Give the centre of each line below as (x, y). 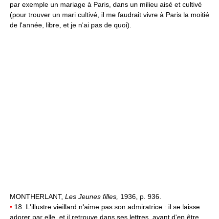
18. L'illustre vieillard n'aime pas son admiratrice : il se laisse (106, 207)
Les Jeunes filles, (93, 197)
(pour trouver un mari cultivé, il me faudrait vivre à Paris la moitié (109, 15)
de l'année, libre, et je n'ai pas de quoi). (71, 25)
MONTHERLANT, (37, 197)
